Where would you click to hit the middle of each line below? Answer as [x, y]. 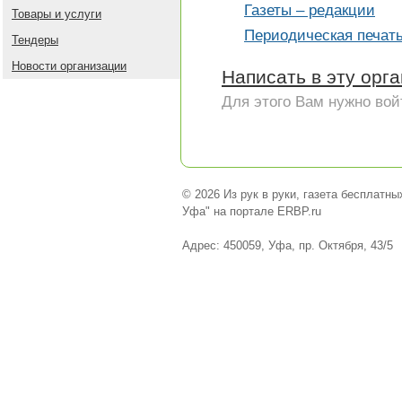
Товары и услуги [57, 14]
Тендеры [35, 40]
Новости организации [69, 66]
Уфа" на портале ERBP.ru [252, 211]
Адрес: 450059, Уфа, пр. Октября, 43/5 [288, 245]
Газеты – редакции [310, 10]
